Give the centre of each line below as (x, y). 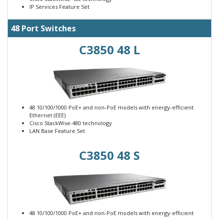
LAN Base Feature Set (57, 131)
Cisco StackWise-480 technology (71, 123)
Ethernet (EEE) (47, 115)
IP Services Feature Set (59, 7)
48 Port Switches (43, 29)
